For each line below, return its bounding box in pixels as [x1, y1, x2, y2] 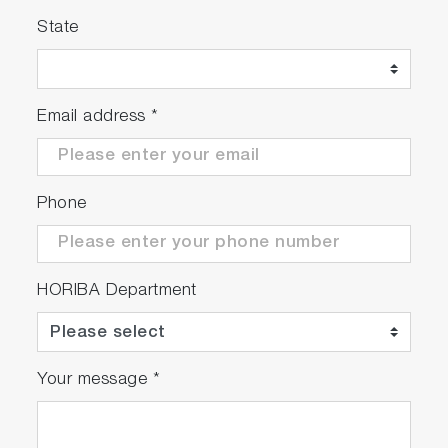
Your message [37, 372, 153, 390]
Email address [37, 109, 152, 127]
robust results [53, 2, 160, 20]
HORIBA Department [37, 283, 197, 301]
